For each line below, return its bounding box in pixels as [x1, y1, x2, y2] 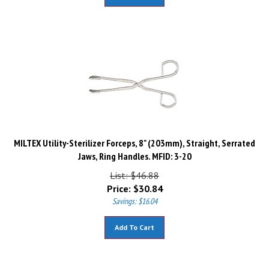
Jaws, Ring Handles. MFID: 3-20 [77, 145, 192, 157]
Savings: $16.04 [112, 190, 157, 201]
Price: [106, 177, 131, 189]
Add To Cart [115, 217, 154, 226]
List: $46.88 [110, 164, 159, 176]
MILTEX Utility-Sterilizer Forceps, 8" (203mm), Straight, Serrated [14, 131, 255, 144]
